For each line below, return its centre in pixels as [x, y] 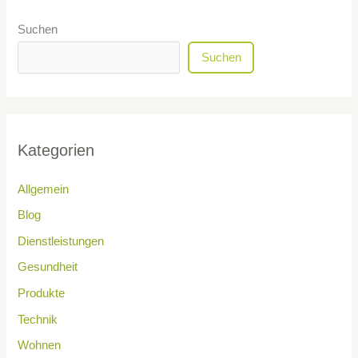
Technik [38, 319]
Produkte [42, 294]
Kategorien [56, 150]
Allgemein [44, 189]
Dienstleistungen [61, 241]
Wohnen [40, 346]
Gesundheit [48, 267]
